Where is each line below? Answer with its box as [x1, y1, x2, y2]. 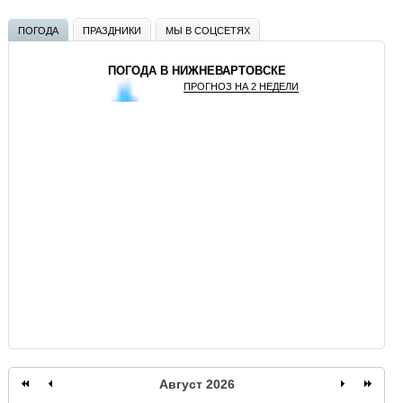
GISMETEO [96, 177, 148, 189]
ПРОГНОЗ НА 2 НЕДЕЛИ [184, 81, 299, 93]
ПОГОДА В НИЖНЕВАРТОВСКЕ [107, 64, 286, 78]
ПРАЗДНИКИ [83, 22, 141, 38]
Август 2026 [158, 377, 235, 392]
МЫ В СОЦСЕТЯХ [166, 22, 250, 38]
